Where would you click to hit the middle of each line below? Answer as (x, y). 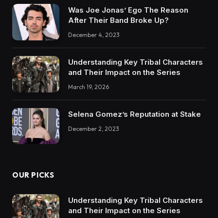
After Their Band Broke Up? (118, 20)
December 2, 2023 (94, 128)
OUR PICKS (33, 175)
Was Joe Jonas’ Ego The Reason (128, 10)
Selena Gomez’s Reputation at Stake (135, 114)
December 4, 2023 (94, 35)
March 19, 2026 (89, 87)
